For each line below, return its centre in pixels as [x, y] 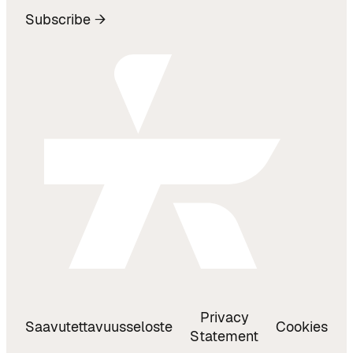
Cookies [302, 326]
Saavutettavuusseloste [99, 326]
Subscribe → [65, 19]
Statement [224, 336]
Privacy [224, 317]
